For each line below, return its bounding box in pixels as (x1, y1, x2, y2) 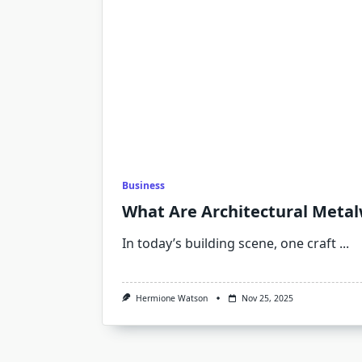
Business (122, 179, 165, 192)
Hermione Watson (135, 293, 208, 304)
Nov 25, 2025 (241, 293, 293, 304)
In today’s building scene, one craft (122, 234, 336, 252)
